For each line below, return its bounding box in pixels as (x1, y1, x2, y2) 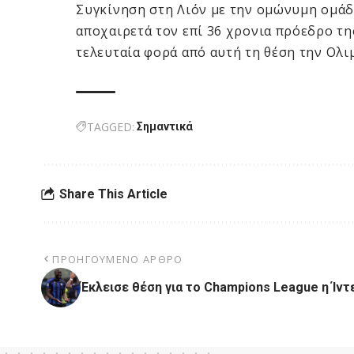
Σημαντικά (137, 120, 194, 134)
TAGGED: (87, 119, 135, 135)
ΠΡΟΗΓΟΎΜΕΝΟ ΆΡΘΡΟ (52, 252, 183, 267)
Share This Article (59, 186, 168, 201)
